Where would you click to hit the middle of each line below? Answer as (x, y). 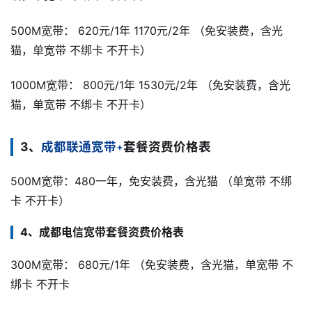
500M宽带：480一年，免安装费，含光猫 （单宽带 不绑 (151, 181)
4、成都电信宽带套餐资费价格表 (102, 232)
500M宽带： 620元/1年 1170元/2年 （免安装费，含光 (147, 30)
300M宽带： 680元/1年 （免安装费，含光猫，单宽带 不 (152, 264)
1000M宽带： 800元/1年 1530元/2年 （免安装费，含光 (150, 85)
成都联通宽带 (79, 146)
